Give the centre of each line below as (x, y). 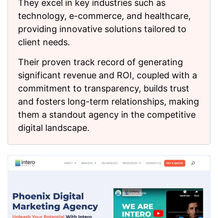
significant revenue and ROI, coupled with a (108, 75)
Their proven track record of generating (100, 62)
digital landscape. (54, 127)
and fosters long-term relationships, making (109, 101)
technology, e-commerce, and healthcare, (104, 16)
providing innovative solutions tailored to (102, 29)
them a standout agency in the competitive (107, 114)
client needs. (44, 42)
